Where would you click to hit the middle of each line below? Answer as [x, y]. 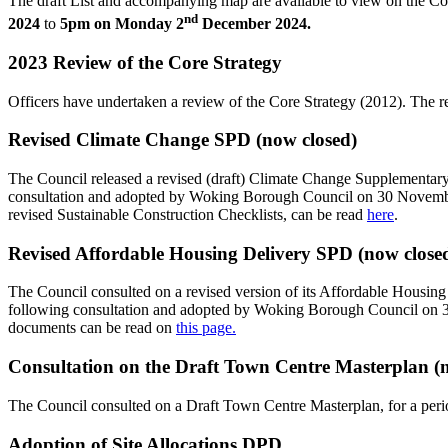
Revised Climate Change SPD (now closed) [182, 140]
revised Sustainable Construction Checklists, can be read [187, 214]
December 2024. [254, 24]
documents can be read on [92, 328]
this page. [206, 328]
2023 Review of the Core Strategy [145, 62]
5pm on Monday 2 [122, 24]
